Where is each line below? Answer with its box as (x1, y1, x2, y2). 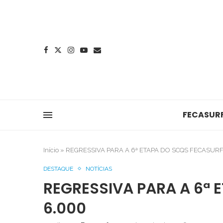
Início (43, 146, 59, 154)
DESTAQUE (43, 165, 73, 172)
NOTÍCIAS (86, 165, 112, 172)
